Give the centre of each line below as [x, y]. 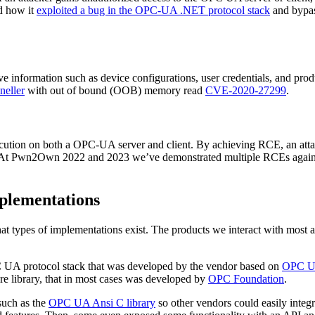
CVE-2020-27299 [246, 90]
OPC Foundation [246, 278]
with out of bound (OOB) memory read [115, 90]
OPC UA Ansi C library [102, 302]
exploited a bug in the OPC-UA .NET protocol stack [153, 11]
